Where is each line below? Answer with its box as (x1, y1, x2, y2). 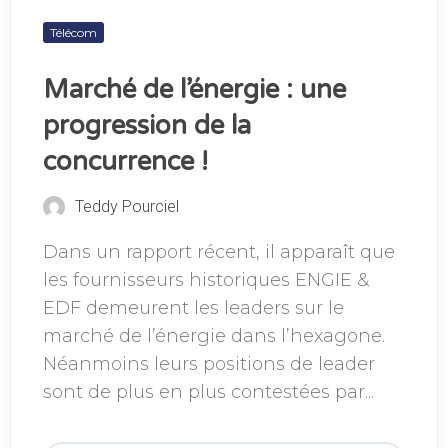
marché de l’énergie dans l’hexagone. (43, 324, 385, 347)
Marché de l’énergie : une (43, 74, 346, 105)
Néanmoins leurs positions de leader (43, 352, 375, 375)
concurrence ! (43, 146, 208, 177)
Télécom (50, 24, 98, 40)
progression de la (43, 110, 251, 141)
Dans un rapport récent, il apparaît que (43, 240, 395, 263)
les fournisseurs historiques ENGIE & (43, 268, 369, 291)
